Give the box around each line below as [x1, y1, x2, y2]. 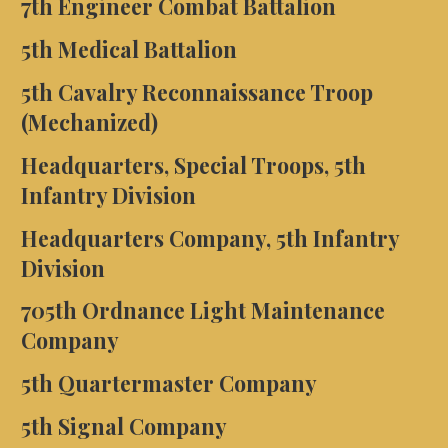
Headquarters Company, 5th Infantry [20, 223, 399, 252]
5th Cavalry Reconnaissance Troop [20, 78, 373, 107]
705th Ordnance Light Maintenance [20, 296, 385, 325]
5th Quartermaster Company [20, 369, 317, 398]
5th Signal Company [20, 412, 227, 441]
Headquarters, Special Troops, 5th [20, 150, 366, 179]
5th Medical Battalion [20, 35, 237, 64]
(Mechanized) [20, 108, 158, 137]
